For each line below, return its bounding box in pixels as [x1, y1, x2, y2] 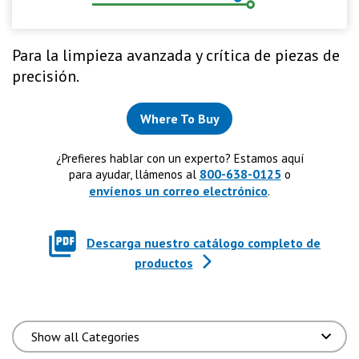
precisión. [12, 65, 79, 87]
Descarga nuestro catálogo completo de [87, 234, 321, 251]
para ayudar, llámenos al [68, 166, 200, 182]
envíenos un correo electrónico [89, 182, 268, 199]
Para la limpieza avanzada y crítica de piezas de [12, 44, 340, 66]
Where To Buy [139, 110, 220, 127]
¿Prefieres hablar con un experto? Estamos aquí [55, 150, 304, 166]
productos [134, 254, 193, 271]
